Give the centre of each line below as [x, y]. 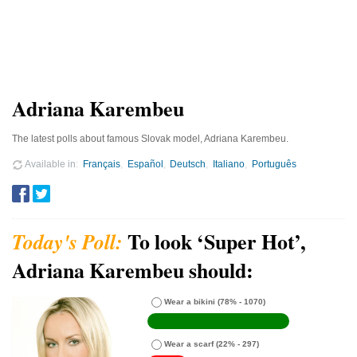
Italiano [229, 164]
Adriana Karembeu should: [133, 270]
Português [275, 164]
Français [101, 164]
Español [145, 164]
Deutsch [188, 164]
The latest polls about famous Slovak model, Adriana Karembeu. [150, 138]
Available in [49, 164]
